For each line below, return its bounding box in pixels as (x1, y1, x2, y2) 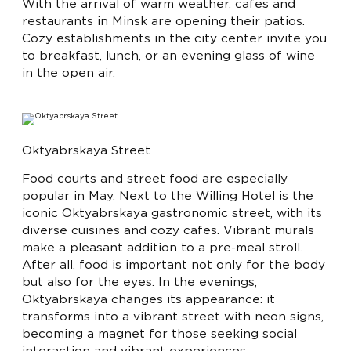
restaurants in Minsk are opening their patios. (22, 16, 305, 27)
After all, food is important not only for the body (22, 259, 325, 270)
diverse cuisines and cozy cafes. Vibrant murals (22, 225, 314, 236)
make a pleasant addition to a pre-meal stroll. (22, 242, 302, 253)
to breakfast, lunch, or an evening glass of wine (22, 50, 315, 61)
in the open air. (22, 67, 119, 78)
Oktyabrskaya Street (22, 146, 150, 157)
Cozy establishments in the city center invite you (22, 33, 327, 44)
